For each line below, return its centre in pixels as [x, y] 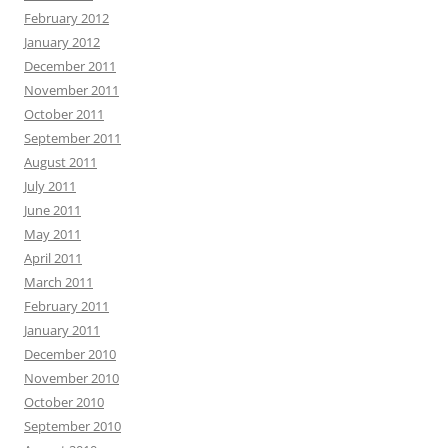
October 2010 [64, 401]
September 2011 [72, 137]
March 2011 [58, 281]
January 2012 [62, 41]
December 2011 [70, 65]
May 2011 [52, 233]
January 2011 [62, 329]
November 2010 [71, 377]
